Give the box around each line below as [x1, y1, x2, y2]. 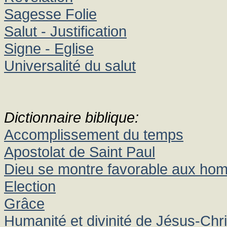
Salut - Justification [4, 23, 127, 40]
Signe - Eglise [4, 40, 94, 57]
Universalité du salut [4, 57, 136, 74]
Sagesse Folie [4, 6, 97, 22]
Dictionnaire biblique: [4, 109, 139, 126]
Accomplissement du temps [4, 126, 183, 143]
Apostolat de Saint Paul [4, 143, 155, 160]
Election [4, 178, 56, 195]
